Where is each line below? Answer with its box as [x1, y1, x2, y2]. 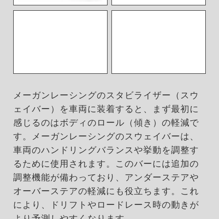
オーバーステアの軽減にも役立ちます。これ [13, 186, 199, 196]
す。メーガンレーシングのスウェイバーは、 [13, 131, 199, 141]
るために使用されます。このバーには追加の [13, 158, 199, 169]
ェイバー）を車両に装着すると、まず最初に [13, 104, 199, 114]
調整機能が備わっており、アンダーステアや [13, 172, 199, 182]
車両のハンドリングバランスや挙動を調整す [13, 145, 199, 155]
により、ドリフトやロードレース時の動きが [13, 199, 199, 210]
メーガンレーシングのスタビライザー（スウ [13, 90, 199, 100]
